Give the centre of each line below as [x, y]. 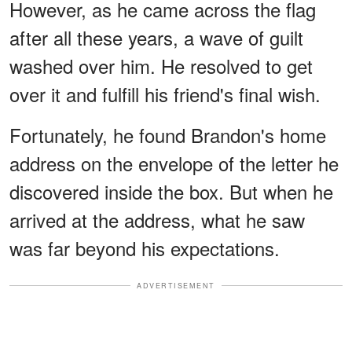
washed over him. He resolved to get [161, 65]
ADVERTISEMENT [176, 285]
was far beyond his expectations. [145, 247]
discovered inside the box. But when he [171, 191]
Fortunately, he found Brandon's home [168, 134]
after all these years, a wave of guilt [156, 37]
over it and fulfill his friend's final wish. [165, 93]
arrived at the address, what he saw [157, 219]
